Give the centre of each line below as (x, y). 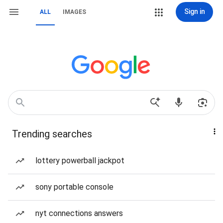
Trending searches (52, 134)
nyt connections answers (79, 213)
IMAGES (74, 12)
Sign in (194, 11)
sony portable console (74, 187)
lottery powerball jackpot (80, 161)
